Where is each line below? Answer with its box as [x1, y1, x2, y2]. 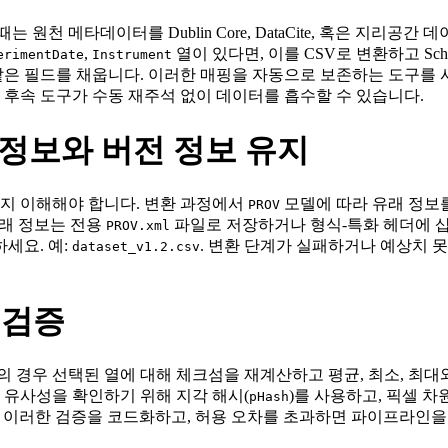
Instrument [92, 47, 172, 63]
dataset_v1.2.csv [72, 239, 200, 255]
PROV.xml [106, 218, 170, 234]
